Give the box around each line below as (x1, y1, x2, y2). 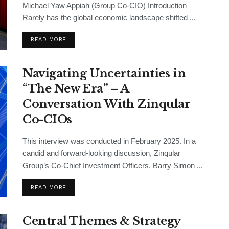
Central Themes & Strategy (22, 214, 180, 228)
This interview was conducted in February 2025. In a (22, 136, 196, 145)
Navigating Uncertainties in (22, 66, 186, 80)
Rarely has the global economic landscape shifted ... (22, 13, 196, 22)
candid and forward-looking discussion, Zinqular (22, 149, 180, 157)
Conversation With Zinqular (22, 97, 191, 111)
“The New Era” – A (22, 82, 129, 96)
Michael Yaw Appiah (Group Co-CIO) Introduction (22, 1, 187, 10)
